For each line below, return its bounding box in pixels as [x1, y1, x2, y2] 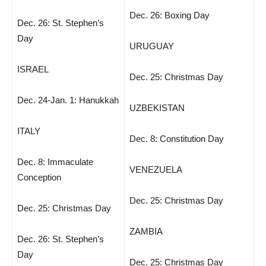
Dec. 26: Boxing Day [129, 10, 210, 20]
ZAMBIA [129, 226, 163, 236]
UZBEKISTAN [129, 103, 185, 113]
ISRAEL [17, 64, 49, 74]
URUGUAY [129, 41, 174, 51]
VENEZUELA [129, 164, 182, 175]
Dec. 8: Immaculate [17, 157, 93, 167]
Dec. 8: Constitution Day [129, 134, 224, 144]
